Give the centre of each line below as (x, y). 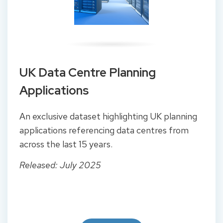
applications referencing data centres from (104, 130)
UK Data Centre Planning (88, 72)
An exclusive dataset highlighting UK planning (108, 116)
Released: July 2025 (60, 165)
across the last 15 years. (67, 144)
